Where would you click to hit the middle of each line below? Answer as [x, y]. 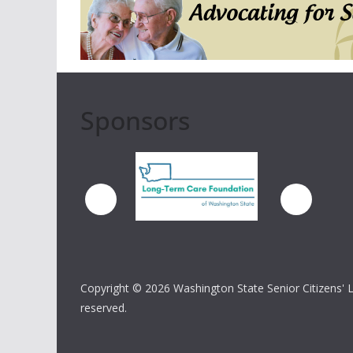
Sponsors [135, 120]
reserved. [104, 308]
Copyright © [113, 288]
